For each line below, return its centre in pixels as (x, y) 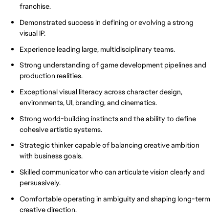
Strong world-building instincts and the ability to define (108, 118)
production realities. (51, 76)
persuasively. (40, 182)
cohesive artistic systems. (61, 129)
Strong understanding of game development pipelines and (113, 65)
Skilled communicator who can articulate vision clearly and (112, 172)
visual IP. (33, 33)
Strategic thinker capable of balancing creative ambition (109, 145)
